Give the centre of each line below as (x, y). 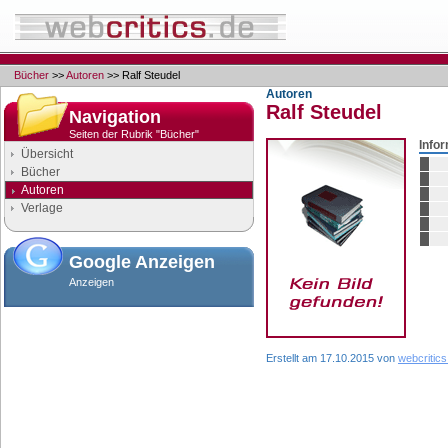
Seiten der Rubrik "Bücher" (134, 134)
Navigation (115, 117)
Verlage (42, 208)
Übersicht (47, 154)
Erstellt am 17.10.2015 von (332, 358)
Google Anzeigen (142, 262)
